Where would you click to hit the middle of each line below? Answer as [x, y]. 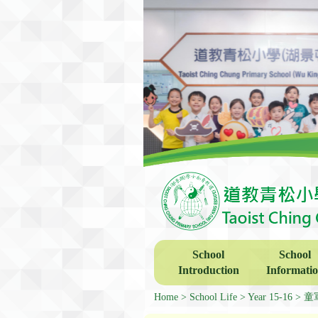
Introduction [208, 270]
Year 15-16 [270, 297]
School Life [213, 297]
